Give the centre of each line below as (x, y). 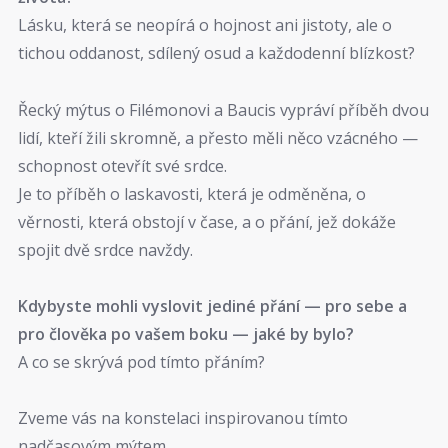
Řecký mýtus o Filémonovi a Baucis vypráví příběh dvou (223, 109)
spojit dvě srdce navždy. (105, 249)
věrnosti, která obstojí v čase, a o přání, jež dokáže (207, 221)
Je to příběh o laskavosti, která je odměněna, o (192, 193)
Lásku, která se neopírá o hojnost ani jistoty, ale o (205, 25)
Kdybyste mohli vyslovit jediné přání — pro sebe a (212, 305)
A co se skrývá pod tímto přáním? (141, 361)
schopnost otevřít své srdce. (122, 165)
